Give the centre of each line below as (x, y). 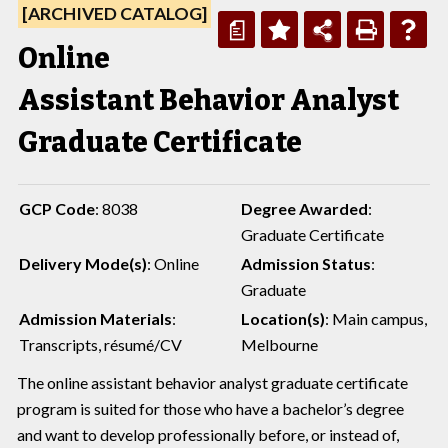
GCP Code (57, 208)
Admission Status (306, 263)
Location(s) (283, 318)
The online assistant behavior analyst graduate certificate (212, 382)
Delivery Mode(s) (83, 263)
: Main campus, (376, 318)
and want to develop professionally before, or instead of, (208, 434)
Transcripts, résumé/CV (100, 344)
